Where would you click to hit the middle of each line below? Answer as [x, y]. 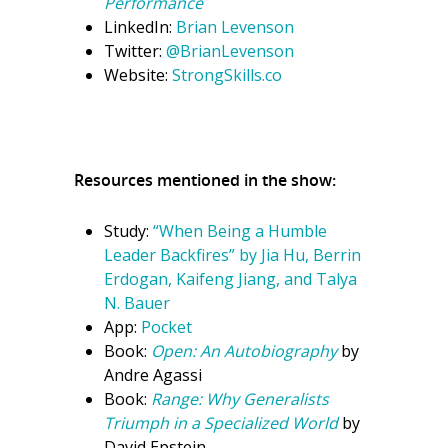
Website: [138, 75]
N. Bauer [137, 303]
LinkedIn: [140, 27]
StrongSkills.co [227, 75]
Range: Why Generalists [240, 399]
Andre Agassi [153, 375]
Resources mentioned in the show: [205, 180]
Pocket [166, 327]
